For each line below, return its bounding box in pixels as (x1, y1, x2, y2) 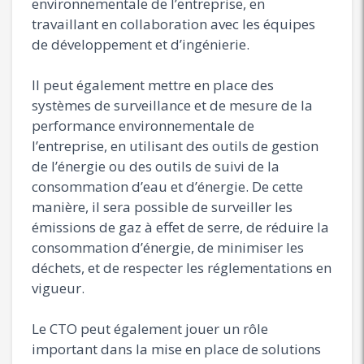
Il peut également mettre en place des (32, 75, 274, 94)
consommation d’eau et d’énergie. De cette (32, 176, 303, 196)
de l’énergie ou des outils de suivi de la (32, 156, 279, 175)
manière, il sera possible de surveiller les (32, 197, 292, 216)
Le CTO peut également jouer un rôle (32, 318, 268, 338)
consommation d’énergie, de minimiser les (32, 237, 304, 257)
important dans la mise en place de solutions (32, 339, 321, 358)
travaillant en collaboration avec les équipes (32, 14, 315, 33)
